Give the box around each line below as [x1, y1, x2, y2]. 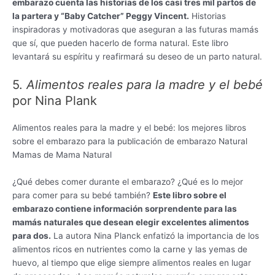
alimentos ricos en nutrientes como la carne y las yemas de [12, 244, 247, 254]
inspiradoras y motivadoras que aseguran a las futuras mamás [12, 24, 258, 34]
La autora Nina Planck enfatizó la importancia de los [51, 230, 259, 241]
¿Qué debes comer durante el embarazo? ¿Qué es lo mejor [12, 176, 243, 187]
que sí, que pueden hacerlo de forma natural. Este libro [12, 37, 228, 48]
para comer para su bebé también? [12, 190, 153, 200]
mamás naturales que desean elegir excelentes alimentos [12, 217, 249, 227]
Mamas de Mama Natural [12, 149, 112, 160]
